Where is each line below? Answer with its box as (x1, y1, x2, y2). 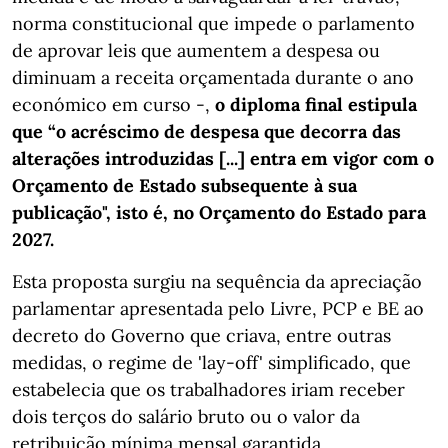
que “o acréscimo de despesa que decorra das (12, 119, 401, 143)
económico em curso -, (12, 92, 215, 116)
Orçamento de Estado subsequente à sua (12, 173, 357, 197)
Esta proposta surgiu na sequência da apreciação (12, 269, 422, 293)
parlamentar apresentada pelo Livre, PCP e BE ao (12, 296, 424, 320)
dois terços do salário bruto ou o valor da (12, 404, 360, 428)
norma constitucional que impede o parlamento (12, 11, 415, 35)
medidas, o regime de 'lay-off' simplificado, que (12, 350, 411, 374)
